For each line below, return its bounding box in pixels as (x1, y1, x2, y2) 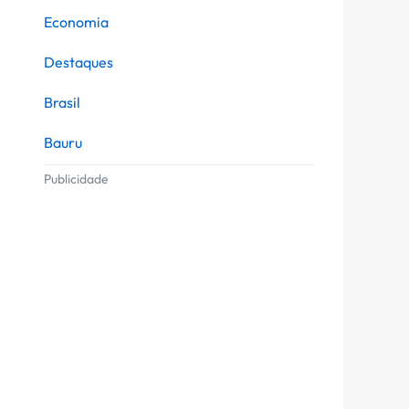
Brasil (44, 92, 80, 111)
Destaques (44, 52, 113, 71)
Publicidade (44, 170, 108, 187)
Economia (44, 12, 109, 31)
